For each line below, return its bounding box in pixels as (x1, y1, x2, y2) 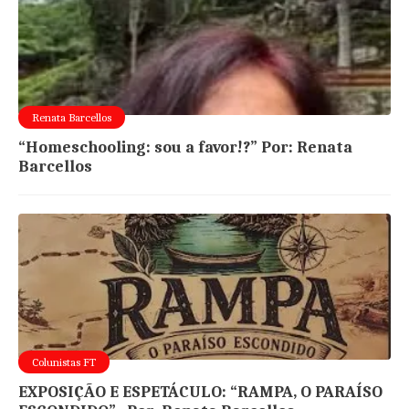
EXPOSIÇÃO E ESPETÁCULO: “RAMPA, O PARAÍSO (18, 382, 383, 402)
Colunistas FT (32, 354, 97, 369)
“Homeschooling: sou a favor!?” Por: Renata (18, 137, 353, 157)
